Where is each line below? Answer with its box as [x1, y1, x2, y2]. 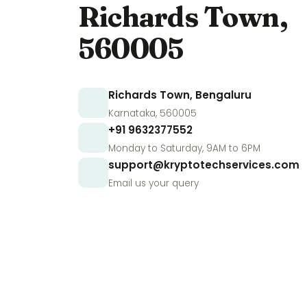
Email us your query [108, 177, 199, 191]
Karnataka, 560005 [108, 107, 197, 121]
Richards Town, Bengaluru [108, 88, 251, 103]
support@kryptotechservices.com [108, 158, 299, 173]
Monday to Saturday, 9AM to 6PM [108, 142, 260, 156]
